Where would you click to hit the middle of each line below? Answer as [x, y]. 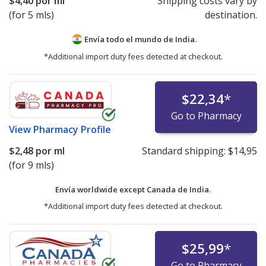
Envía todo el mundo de [129, 39]
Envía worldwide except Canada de [122, 189]
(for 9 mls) [31, 165]
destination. [231, 15]
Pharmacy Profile [72, 129]
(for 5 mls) [31, 15]
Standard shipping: [185, 151]
